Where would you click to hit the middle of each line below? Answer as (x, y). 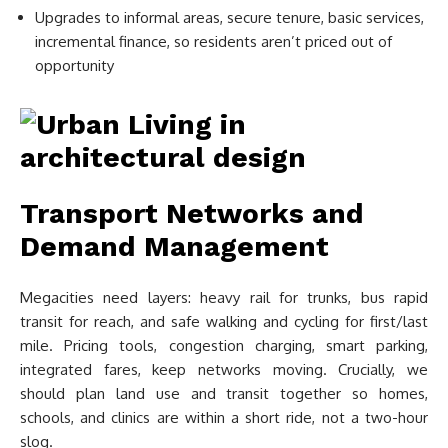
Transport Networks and (192, 214)
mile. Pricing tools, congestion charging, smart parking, (224, 346)
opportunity (74, 66)
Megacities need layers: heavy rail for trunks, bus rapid (224, 298)
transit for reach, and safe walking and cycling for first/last (224, 322)
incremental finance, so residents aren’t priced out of (213, 42)
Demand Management (174, 247)
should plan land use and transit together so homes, (224, 394)
